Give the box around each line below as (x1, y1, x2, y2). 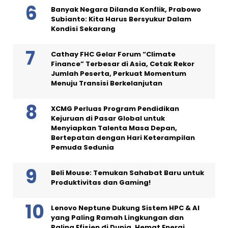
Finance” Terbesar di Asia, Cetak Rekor (51, 59, 194, 69)
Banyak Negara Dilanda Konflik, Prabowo (51, 4, 201, 14)
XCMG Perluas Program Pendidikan (51, 103, 179, 113)
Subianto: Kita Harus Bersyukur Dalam (51, 14, 191, 24)
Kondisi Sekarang (51, 23, 116, 34)
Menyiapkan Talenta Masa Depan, (51, 123, 177, 133)
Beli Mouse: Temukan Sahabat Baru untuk (51, 167, 204, 178)
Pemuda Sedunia (51, 142, 114, 152)
